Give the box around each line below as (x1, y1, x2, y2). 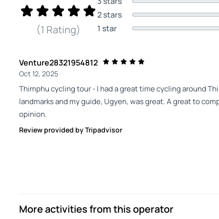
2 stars (97, 9, 122, 20)
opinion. (19, 109, 47, 119)
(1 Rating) (36, 23, 81, 36)
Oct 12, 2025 (19, 69, 58, 78)
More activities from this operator (19, 202, 174, 216)
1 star (97, 22, 117, 34)
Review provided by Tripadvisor (19, 125, 122, 134)
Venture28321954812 (19, 57, 98, 68)
